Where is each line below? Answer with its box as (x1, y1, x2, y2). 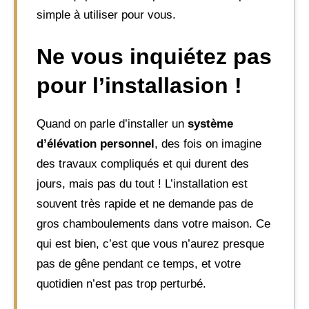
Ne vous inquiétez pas (37, 44, 272, 69)
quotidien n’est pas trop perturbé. (37, 277, 206, 290)
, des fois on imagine (154, 137, 261, 150)
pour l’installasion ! (37, 73, 242, 98)
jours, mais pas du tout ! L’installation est (37, 177, 248, 190)
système (188, 117, 233, 130)
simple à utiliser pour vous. (37, 8, 176, 21)
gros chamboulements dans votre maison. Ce (37, 217, 270, 230)
